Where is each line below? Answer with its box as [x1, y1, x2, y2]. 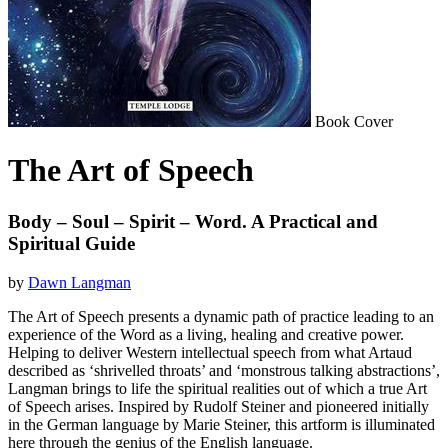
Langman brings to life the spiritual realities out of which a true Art [8, 379, 427, 397]
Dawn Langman [28, 273, 131, 291]
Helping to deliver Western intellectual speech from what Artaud [8, 343, 412, 361]
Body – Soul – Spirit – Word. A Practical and [8, 210, 378, 232]
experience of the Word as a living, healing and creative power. [8, 325, 404, 343]
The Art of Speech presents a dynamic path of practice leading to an [8, 307, 434, 325]
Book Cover [315, 113, 393, 130]
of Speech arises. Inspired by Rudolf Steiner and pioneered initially [8, 397, 429, 415]
